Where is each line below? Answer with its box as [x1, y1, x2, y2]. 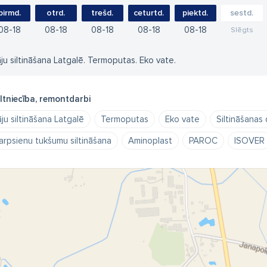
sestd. [230, 8, 253, 18]
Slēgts [230, 26, 253, 35]
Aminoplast [128, 135, 172, 146]
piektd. [182, 8, 208, 18]
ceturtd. [133, 8, 164, 18]
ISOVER [234, 135, 265, 146]
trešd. [91, 8, 113, 18]
